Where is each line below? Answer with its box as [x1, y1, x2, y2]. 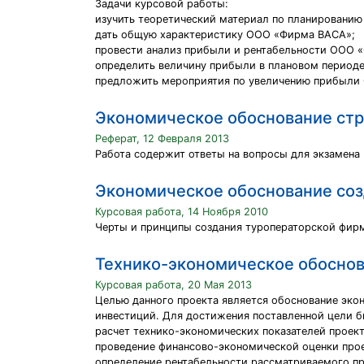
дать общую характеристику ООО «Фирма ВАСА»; [95, 28, 355, 41]
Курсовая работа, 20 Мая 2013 [95, 279, 252, 291]
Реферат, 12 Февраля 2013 [95, 132, 229, 145]
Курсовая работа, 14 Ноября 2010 [95, 206, 268, 218]
